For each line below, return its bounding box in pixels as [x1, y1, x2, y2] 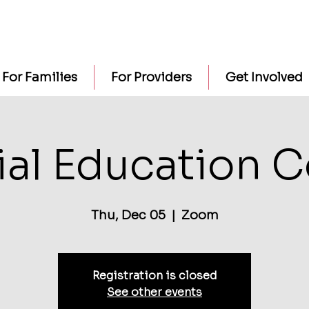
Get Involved [225, 70, 303, 85]
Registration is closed [92, 268, 217, 283]
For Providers [110, 70, 192, 85]
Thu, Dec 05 [90, 208, 166, 223]
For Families [1, 70, 77, 85]
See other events [107, 285, 202, 299]
